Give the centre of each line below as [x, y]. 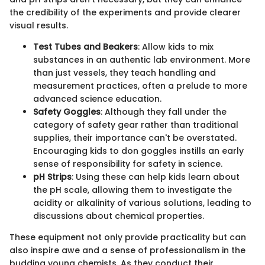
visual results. [39, 26]
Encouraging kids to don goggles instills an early [138, 151]
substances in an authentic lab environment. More [142, 60]
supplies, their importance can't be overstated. [135, 138]
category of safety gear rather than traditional [136, 125]
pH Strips [52, 177]
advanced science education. [97, 99]
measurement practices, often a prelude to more [140, 86]
